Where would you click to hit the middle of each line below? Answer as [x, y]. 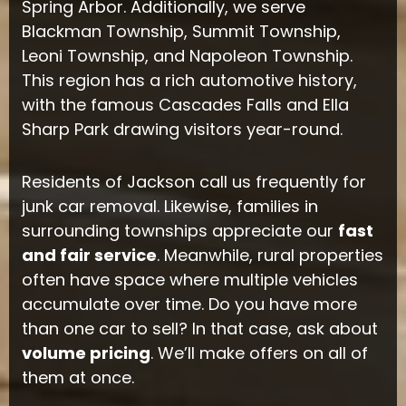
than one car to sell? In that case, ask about [199, 329]
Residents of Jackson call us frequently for [193, 182]
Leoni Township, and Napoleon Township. [187, 55]
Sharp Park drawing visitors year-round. [182, 129]
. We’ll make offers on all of [259, 353]
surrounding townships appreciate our [179, 231]
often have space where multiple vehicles [189, 280]
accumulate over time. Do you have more [189, 304]
